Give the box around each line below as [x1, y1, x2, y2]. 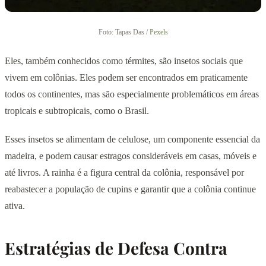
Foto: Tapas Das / [98, 27, 150, 36]
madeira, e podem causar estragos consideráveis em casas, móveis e [5, 150, 256, 161]
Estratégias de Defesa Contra [5, 236, 227, 259]
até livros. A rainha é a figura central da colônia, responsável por [5, 167, 244, 178]
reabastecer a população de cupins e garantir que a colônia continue [5, 183, 256, 194]
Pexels [149, 27, 168, 36]
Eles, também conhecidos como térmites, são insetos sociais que [5, 55, 243, 66]
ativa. [5, 200, 25, 211]
